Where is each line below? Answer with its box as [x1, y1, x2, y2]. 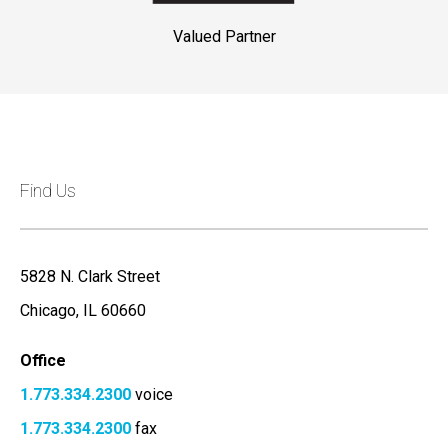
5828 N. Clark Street [20, 266, 160, 286]
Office [20, 350, 66, 370]
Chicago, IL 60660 [20, 300, 146, 320]
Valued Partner [172, 26, 276, 46]
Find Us [20, 179, 76, 201]
